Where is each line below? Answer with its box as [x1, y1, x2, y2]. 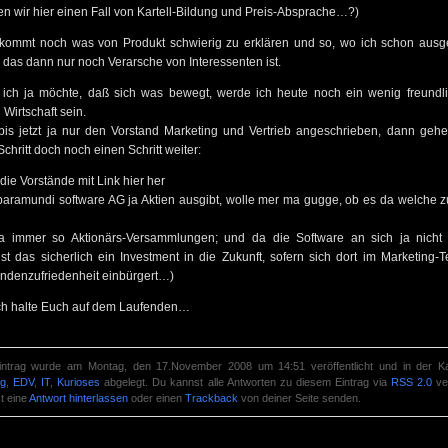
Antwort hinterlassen [29, 392, 128, 404]
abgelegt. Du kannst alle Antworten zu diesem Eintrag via [100, 376, 391, 388]
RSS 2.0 [390, 376, 432, 388]
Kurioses [57, 376, 101, 388]
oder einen [128, 392, 185, 404]
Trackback [185, 392, 238, 404]
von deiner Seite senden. [238, 392, 361, 404]
